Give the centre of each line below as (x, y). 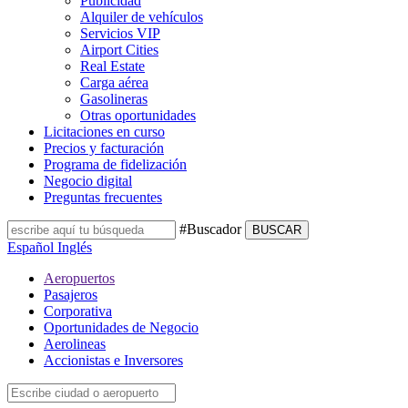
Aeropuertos (79, 278)
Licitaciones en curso (104, 132)
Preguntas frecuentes (103, 197)
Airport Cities (119, 50)
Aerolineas (75, 344)
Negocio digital (88, 181)
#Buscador (210, 229)
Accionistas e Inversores (113, 360)
